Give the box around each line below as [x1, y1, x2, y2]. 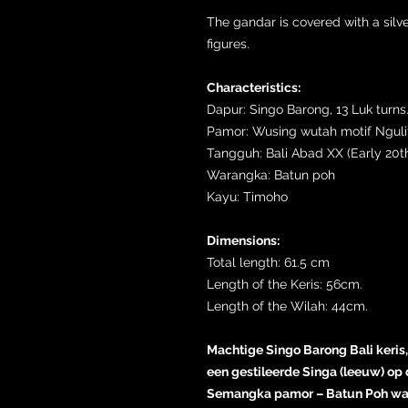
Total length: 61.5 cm [207, 254, 330, 270]
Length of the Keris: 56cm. [207, 276, 362, 291]
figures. [207, 36, 250, 51]
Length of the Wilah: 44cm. [207, 298, 368, 313]
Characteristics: [207, 79, 301, 95]
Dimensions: [207, 232, 280, 248]
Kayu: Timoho [207, 189, 288, 204]
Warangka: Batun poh [207, 167, 335, 182]
